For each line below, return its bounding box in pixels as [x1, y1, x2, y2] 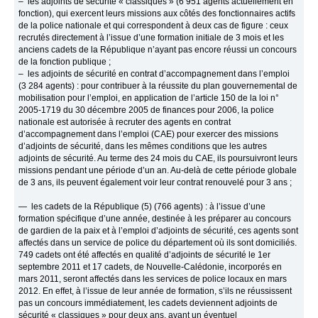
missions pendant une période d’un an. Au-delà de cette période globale [18, 165, 297, 176]
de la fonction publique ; [18, 57, 111, 67]
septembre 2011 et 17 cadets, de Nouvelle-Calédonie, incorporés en [18, 262, 283, 273]
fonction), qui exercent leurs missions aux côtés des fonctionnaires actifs [18, 9, 296, 19]
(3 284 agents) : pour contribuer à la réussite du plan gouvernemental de [18, 81, 298, 92]
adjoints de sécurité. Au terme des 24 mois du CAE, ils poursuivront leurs [18, 153, 298, 164]
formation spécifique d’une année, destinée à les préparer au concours [18, 214, 292, 224]
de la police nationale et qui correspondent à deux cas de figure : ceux [18, 21, 289, 31]
